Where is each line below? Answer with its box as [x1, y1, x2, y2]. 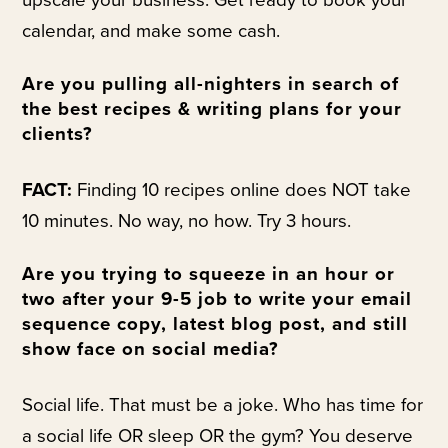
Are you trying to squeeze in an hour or [22, 262, 396, 285]
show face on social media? [22, 337, 280, 360]
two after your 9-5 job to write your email [22, 287, 413, 310]
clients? [22, 123, 94, 146]
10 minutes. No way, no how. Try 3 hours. [22, 210, 352, 233]
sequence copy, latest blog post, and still [22, 312, 409, 335]
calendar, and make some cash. [22, 20, 281, 43]
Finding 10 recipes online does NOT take [72, 179, 412, 202]
